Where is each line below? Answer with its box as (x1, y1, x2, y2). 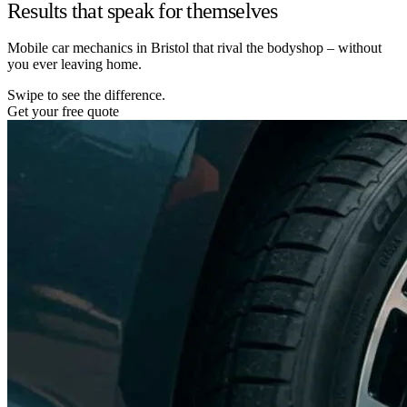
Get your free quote (7, 103, 119, 119)
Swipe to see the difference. (7, 86, 165, 103)
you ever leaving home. (7, 55, 142, 72)
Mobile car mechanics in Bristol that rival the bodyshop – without (7, 39, 382, 55)
